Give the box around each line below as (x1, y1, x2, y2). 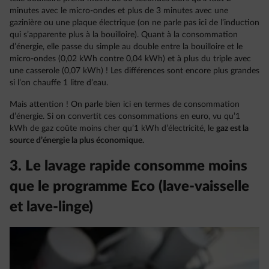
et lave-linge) (10, 199, 93, 214)
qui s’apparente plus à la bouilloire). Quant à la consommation (10, 30, 238, 39)
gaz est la (216, 124, 249, 133)
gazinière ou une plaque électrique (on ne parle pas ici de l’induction (10, 18, 259, 27)
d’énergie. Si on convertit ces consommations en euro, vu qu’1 (10, 112, 240, 121)
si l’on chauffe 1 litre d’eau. (10, 78, 108, 87)
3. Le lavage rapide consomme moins (10, 159, 247, 174)
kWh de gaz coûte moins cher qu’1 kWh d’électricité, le (10, 124, 216, 133)
